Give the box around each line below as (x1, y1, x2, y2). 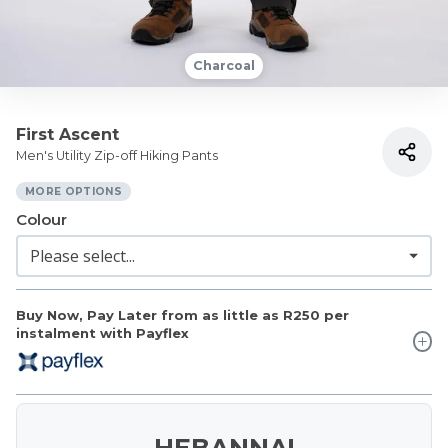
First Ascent (16, 125, 119, 144)
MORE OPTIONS (25, 185, 122, 198)
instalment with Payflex (16, 325, 189, 341)
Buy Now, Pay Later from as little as (16, 307, 279, 323)
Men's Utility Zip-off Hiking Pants (16, 148, 218, 163)
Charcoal (193, 58, 255, 73)
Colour (16, 210, 67, 229)
